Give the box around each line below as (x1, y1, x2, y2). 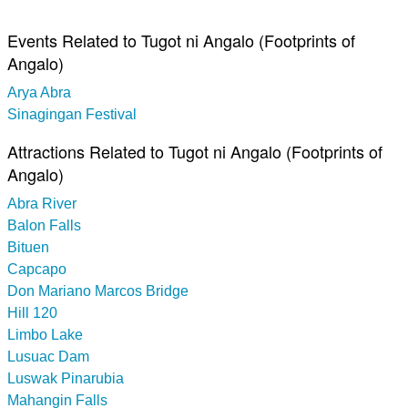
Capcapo (7, 260, 66, 277)
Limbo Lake (7, 326, 83, 342)
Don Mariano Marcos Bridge (7, 282, 189, 299)
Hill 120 (7, 304, 57, 321)
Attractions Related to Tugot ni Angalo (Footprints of (7, 138, 382, 163)
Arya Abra (7, 84, 71, 100)
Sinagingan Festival (7, 106, 137, 122)
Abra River (7, 195, 76, 211)
